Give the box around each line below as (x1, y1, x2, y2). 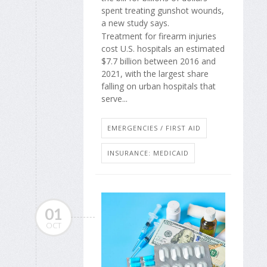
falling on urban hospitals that (101, 80, 216, 92)
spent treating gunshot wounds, (101, 5, 224, 17)
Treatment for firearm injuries (101, 30, 216, 42)
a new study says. (101, 17, 169, 29)
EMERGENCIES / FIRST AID (107, 123, 201, 132)
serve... (101, 93, 128, 105)
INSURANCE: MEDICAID (107, 148, 189, 157)
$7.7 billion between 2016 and (101, 55, 216, 67)
